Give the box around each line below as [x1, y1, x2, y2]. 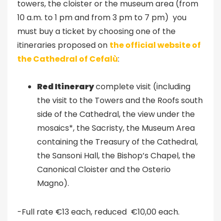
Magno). [37, 178, 69, 189]
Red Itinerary [37, 81, 96, 92]
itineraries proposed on [17, 39, 110, 51]
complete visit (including [96, 81, 190, 92]
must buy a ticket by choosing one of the [17, 26, 176, 37]
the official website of [110, 39, 201, 51]
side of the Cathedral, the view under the [37, 109, 195, 120]
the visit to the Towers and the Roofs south [37, 95, 203, 106]
